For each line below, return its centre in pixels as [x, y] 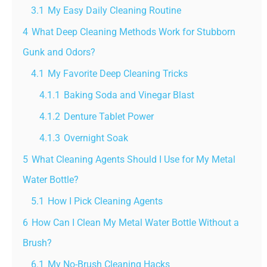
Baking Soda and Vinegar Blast [129, 95]
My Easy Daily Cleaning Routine [114, 11]
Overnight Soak [96, 138]
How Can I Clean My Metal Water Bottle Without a [135, 223]
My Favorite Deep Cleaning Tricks [118, 74]
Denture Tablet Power [109, 117]
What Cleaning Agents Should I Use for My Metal [133, 160]
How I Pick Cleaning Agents [105, 201]
